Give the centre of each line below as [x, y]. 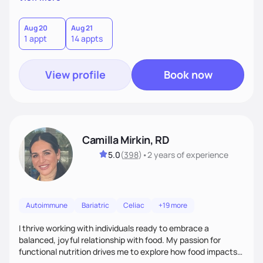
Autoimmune [47, 205]
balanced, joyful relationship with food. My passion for [120, 240]
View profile [75, 74]
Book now [188, 74]
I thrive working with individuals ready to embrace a [114, 228]
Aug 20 [36, 28]
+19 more [173, 205]
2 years [161, 154]
